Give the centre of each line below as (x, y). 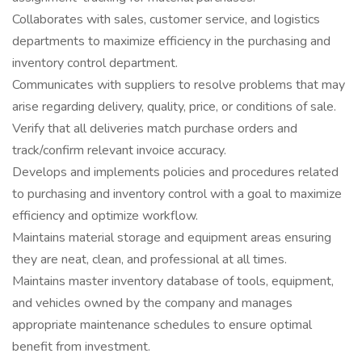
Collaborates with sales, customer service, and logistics (166, 19)
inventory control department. (95, 63)
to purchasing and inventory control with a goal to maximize (177, 194)
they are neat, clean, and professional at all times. (149, 259)
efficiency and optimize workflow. (105, 216)
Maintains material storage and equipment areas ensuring (172, 238)
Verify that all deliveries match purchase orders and (155, 128)
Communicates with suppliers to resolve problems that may (179, 85)
